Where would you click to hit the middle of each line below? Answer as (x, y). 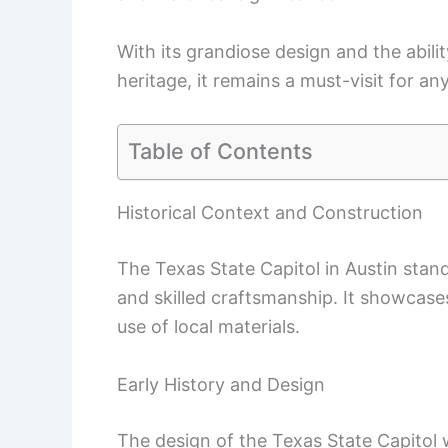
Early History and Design (221, 384)
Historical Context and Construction (270, 212)
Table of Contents (220, 150)
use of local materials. (208, 326)
